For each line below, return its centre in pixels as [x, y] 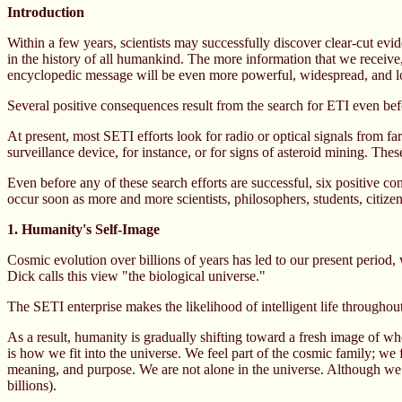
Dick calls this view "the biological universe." [136, 276]
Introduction [46, 12]
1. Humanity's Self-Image [83, 229]
